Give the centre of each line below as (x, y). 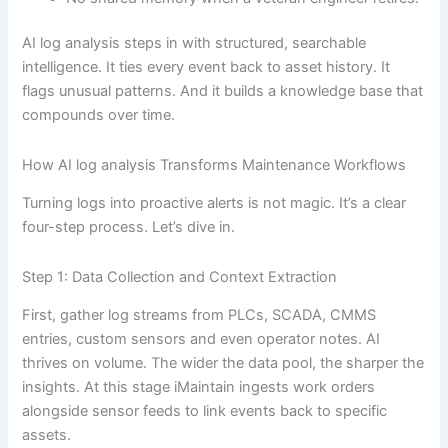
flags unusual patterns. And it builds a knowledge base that (223, 91)
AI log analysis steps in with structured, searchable (194, 43)
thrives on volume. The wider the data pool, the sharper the (223, 363)
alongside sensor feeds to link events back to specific (205, 411)
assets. (47, 435)
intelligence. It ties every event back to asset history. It (206, 67)
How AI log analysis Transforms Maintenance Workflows (214, 165)
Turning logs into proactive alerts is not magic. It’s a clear (214, 203)
